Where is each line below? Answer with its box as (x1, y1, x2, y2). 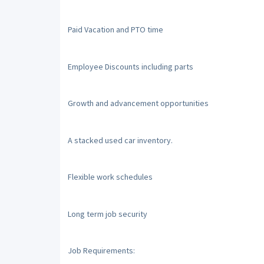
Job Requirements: (67, 245, 135, 256)
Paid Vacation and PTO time (67, 24, 163, 35)
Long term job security (67, 208, 147, 219)
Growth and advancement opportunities (67, 98, 209, 108)
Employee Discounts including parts (67, 61, 193, 72)
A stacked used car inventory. (67, 134, 173, 146)
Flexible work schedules (67, 171, 153, 182)
